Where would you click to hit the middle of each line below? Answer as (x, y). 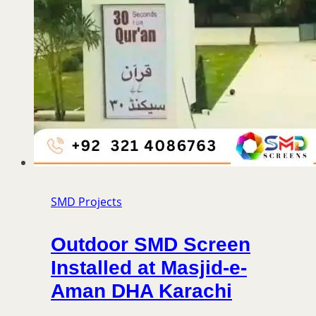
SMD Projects (86, 202)
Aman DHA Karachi (141, 291)
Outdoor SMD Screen (151, 245)
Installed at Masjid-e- (149, 268)
